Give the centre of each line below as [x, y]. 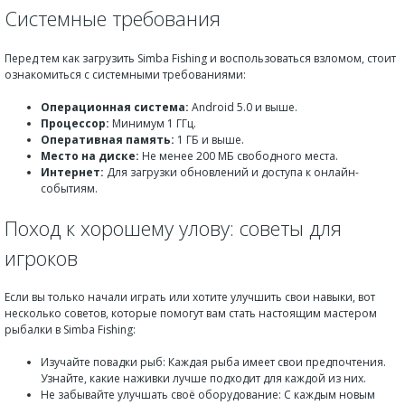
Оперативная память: [108, 139]
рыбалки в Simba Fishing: [70, 330]
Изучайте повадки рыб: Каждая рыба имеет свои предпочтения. [213, 362]
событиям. [69, 188]
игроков [41, 257]
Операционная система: [115, 107]
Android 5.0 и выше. [243, 107]
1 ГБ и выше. [209, 139]
